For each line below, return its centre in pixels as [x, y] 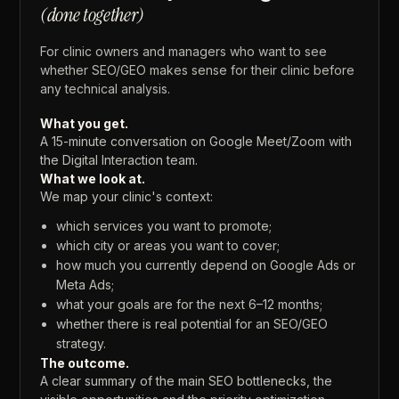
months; [301, 305]
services [119, 226]
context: [190, 197]
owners [118, 52]
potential [207, 324]
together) [114, 15]
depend [224, 265]
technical [92, 89]
